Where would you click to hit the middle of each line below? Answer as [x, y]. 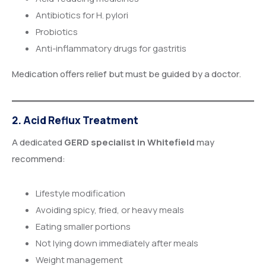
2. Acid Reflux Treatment [75, 121]
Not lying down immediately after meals [117, 243]
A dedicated [38, 142]
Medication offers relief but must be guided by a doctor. [126, 74]
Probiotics [57, 31]
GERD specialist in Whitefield [129, 142]
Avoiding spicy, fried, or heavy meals [110, 210]
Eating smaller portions [83, 226]
